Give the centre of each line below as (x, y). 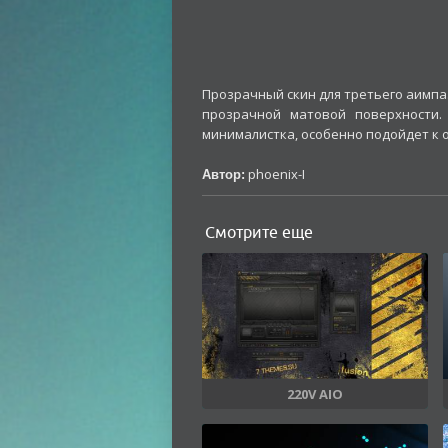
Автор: (223, 174)
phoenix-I (275, 174)
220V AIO (315, 393)
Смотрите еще (259, 232)
